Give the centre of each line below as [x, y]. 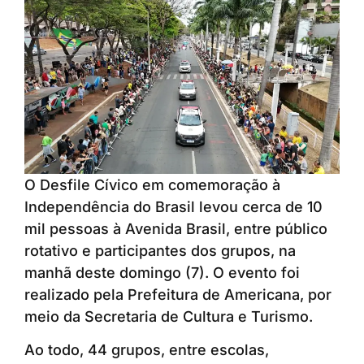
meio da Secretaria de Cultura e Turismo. [169, 317]
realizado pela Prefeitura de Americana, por [178, 295]
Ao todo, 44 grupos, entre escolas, [147, 350]
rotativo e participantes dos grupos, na [160, 251]
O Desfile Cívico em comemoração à [152, 185]
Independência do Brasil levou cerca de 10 [173, 207]
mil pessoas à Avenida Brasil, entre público [176, 229]
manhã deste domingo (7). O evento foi [162, 273]
